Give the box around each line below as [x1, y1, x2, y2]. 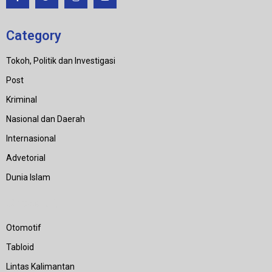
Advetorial [6, 152, 46, 163]
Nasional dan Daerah [6, 114, 85, 124]
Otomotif [6, 222, 41, 233]
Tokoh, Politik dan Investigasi [6, 55, 115, 66]
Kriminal [6, 94, 37, 104]
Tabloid [6, 242, 34, 252]
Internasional [6, 133, 56, 143]
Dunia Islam [6, 172, 50, 182]
